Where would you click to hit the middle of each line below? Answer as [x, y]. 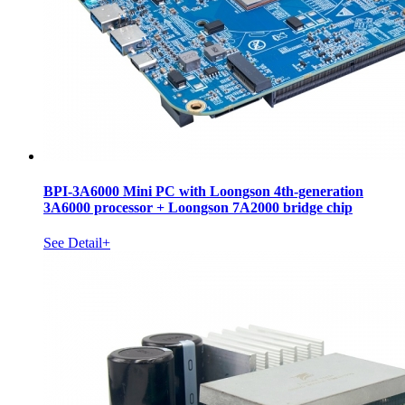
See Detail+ [77, 243]
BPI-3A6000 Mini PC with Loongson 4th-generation [203, 191]
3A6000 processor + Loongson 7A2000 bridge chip [198, 207]
